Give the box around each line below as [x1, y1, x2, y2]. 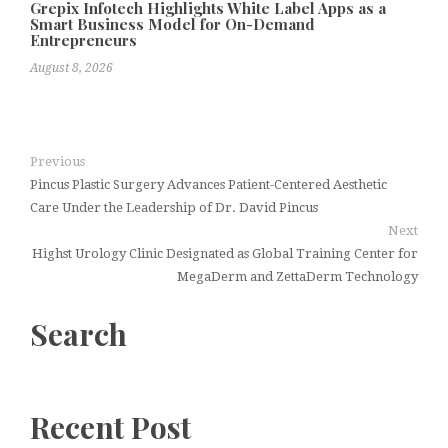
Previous [30, 154, 85, 170]
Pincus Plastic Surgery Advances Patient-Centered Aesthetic [30, 177, 387, 193]
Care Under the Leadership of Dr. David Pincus [30, 200, 318, 216]
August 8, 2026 [30, 61, 113, 76]
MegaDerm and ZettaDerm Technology [177, 269, 418, 285]
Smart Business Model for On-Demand [30, 14, 315, 35]
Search [30, 314, 127, 355]
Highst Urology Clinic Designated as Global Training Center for [32, 246, 418, 262]
